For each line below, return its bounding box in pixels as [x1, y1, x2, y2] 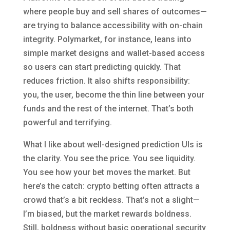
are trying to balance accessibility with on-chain [23, 21, 203, 31]
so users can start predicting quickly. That [23, 62, 181, 72]
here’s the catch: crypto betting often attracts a [23, 181, 200, 191]
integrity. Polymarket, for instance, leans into [23, 34, 191, 45]
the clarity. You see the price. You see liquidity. [23, 154, 196, 164]
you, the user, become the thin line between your [23, 90, 204, 100]
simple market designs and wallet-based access [23, 48, 205, 59]
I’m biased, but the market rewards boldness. [23, 209, 191, 219]
